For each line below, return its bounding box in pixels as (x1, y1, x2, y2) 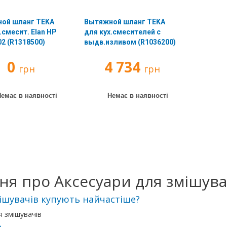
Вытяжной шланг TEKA (84, 18, 165, 26)
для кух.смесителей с (84, 28, 161, 36)
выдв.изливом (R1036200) (84, 38, 176, 46)
